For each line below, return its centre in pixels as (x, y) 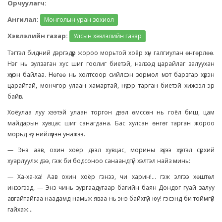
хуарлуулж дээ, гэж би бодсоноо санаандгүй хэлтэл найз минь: (99, 161)
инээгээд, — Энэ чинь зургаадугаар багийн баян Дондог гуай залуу (111, 188)
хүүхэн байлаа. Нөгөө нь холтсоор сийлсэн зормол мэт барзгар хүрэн (111, 75)
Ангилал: (23, 19)
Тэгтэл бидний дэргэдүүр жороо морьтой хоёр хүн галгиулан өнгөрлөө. (111, 53)
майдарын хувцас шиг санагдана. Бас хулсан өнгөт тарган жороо (111, 123)
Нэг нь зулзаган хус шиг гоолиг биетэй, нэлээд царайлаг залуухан (111, 64)
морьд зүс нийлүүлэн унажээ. (46, 134)
